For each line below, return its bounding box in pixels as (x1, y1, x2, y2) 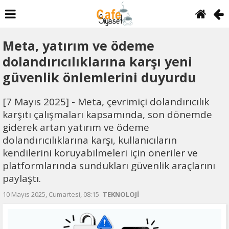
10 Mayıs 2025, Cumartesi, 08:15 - (3, 190, 103, 199)
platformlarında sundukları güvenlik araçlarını (3, 159, 215, 172)
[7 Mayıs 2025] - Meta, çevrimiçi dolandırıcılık (3, 95, 209, 108)
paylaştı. (3, 172, 41, 185)
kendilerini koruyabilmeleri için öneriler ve (3, 146, 198, 159)
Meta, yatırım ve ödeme (3, 37, 154, 54)
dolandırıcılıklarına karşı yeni (3, 53, 192, 70)
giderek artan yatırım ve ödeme (3, 121, 149, 134)
